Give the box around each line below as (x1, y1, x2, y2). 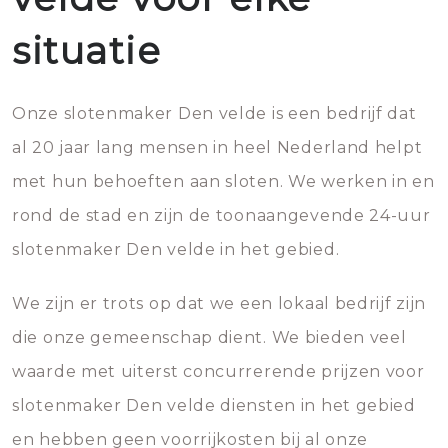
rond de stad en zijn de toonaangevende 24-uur (12, 206, 431, 225)
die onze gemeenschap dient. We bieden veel (12, 328, 407, 347)
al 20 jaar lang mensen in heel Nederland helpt (12, 138, 423, 157)
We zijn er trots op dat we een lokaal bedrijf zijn (12, 294, 427, 313)
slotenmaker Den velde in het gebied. (12, 240, 340, 259)
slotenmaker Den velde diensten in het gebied (12, 396, 416, 415)
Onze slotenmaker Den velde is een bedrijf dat (12, 104, 417, 123)
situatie (12, 28, 161, 73)
